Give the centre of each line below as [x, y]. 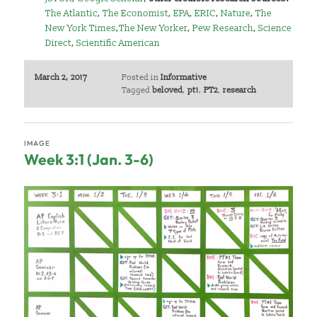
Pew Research [223, 29]
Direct [59, 44]
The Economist [136, 14]
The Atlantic [72, 14]
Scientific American [119, 44]
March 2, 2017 [61, 77]
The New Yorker [154, 29]
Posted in [140, 77]
